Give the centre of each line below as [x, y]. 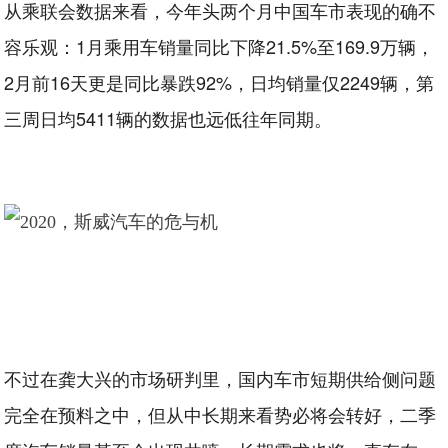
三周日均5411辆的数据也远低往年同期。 [168, 118]
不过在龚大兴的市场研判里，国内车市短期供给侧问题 [220, 378]
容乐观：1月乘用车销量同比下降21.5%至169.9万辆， [219, 46]
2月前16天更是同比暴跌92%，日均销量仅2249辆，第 [219, 82]
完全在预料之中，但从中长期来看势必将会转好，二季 [220, 414]
